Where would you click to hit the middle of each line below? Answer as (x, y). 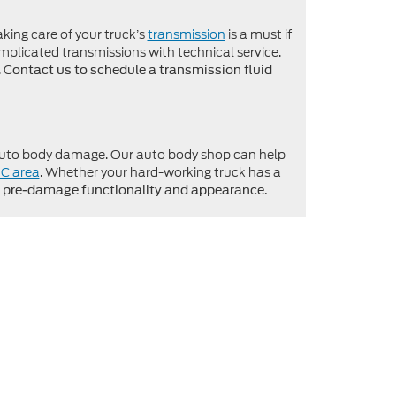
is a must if (258, 34)
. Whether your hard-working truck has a (160, 172)
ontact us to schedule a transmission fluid (142, 69)
